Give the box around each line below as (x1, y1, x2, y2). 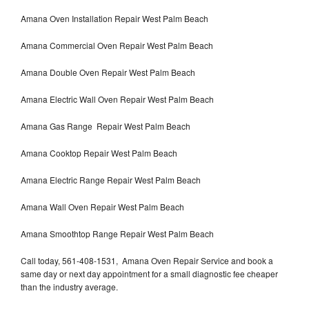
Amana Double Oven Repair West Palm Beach (21, 66, 195, 78)
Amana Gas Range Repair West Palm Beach (21, 119, 190, 132)
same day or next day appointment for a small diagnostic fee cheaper (21, 267, 278, 279)
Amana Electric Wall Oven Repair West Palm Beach (21, 92, 214, 105)
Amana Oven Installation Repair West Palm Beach (21, 12, 208, 24)
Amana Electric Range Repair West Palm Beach (21, 173, 201, 186)
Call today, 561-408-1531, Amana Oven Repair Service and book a (21, 254, 273, 266)
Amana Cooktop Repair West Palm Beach (21, 146, 177, 159)
